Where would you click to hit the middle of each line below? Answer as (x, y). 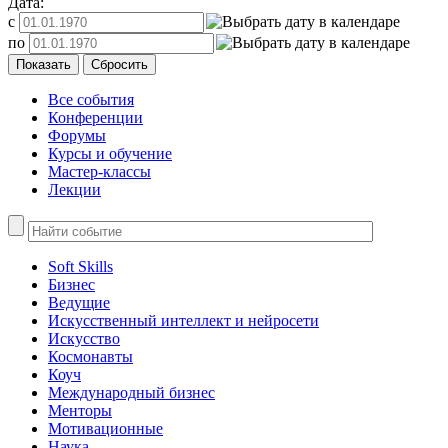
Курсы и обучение (110, 153)
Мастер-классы (99, 171)
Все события (91, 99)
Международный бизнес (131, 392)
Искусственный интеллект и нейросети (183, 320)
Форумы (77, 135)
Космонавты (90, 356)
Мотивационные (105, 428)
